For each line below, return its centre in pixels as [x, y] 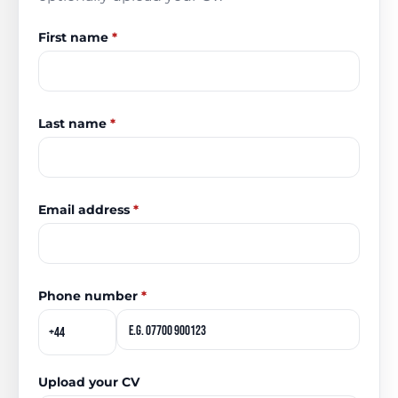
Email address [86, 210]
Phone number [90, 296]
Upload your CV [89, 382]
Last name [74, 123]
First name [75, 37]
